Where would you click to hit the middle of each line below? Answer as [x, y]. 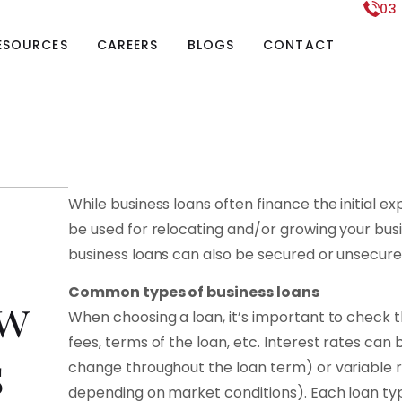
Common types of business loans [194, 293]
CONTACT [299, 45]
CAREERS [127, 45]
